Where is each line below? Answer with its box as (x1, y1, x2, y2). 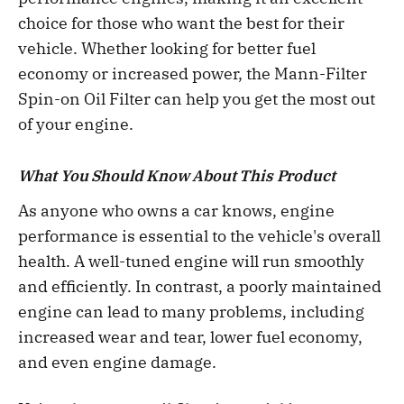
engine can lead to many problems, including (18, 301, 364, 323)
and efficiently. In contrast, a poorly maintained (18, 276, 381, 298)
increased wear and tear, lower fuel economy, (18, 326, 363, 348)
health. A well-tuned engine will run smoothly (18, 251, 364, 272)
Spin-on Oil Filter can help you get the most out (18, 88, 375, 110)
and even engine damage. (18, 352, 216, 373)
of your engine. (18, 114, 133, 135)
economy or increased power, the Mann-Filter (18, 63, 367, 85)
